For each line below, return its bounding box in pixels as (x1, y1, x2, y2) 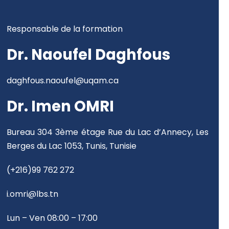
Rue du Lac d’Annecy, (107, 126, 193, 138)
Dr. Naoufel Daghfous (7, 44, 171, 65)
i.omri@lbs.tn (7, 188, 59, 200)
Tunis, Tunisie (85, 140, 137, 152)
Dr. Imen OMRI (7, 96, 114, 117)
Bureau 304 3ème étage (7, 126, 105, 138)
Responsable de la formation (7, 23, 123, 35)
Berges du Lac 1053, (7, 140, 84, 152)
